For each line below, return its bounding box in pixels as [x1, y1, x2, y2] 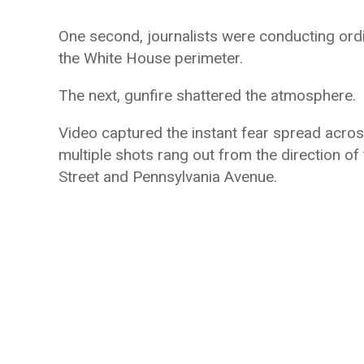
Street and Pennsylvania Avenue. [58, 167, 277, 186]
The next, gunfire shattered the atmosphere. [58, 86, 356, 105]
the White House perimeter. [58, 49, 243, 67]
